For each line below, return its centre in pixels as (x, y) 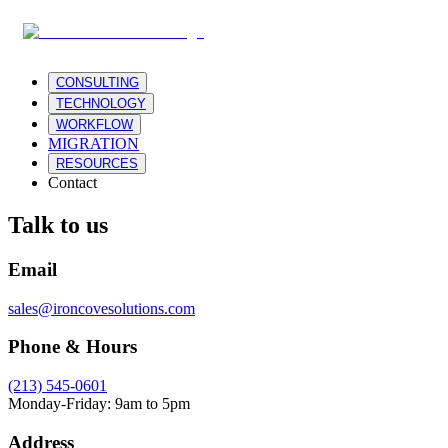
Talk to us (58, 224)
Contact (72, 182)
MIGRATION (93, 143)
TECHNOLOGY (101, 103)
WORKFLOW (94, 124)
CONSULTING (97, 82)
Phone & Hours (72, 347)
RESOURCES (97, 163)
